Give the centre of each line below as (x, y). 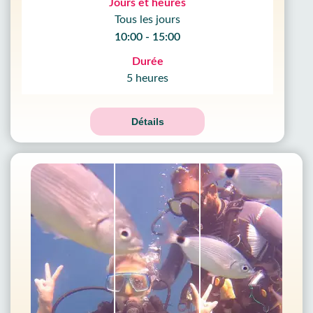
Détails (147, 122)
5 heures (147, 78)
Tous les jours (147, 20)
